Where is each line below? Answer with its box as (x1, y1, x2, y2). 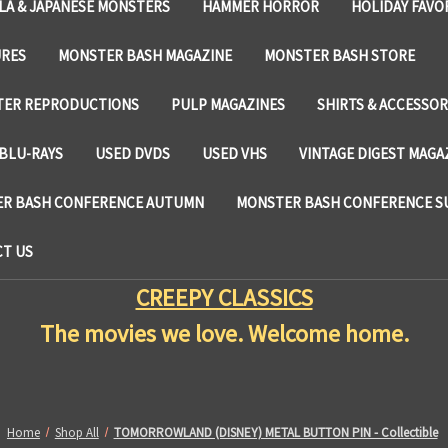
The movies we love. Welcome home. (39, 317, 409, 349)
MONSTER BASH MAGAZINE (58, 45, 232, 65)
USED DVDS (95, 143, 170, 163)
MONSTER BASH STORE (264, 45, 415, 65)
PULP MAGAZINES (170, 94, 285, 114)
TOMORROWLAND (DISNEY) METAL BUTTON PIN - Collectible (113, 423, 438, 441)
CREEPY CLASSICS (135, 281, 313, 313)
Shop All (54, 423, 99, 441)
